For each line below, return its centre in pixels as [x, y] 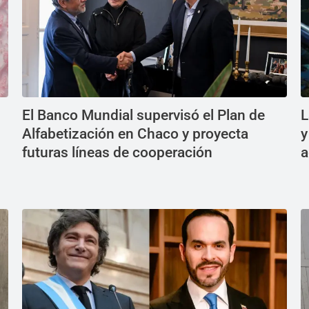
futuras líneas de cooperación [117, 153]
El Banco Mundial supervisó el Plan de [143, 116]
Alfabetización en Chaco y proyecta [135, 134]
